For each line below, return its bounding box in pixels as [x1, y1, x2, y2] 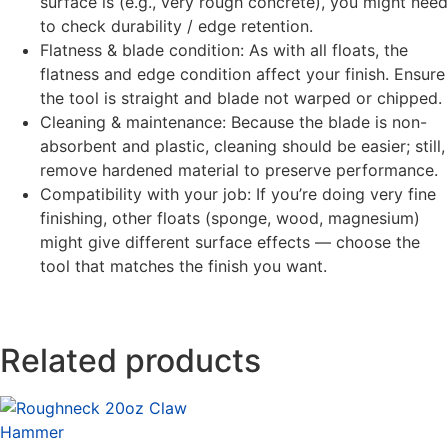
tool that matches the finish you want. [40, 256, 327, 277]
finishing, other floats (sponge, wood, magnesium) [40, 208, 420, 229]
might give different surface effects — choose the [40, 232, 420, 253]
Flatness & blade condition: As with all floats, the [40, 40, 408, 61]
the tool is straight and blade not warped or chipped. [40, 88, 442, 109]
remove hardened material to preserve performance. [40, 160, 438, 181]
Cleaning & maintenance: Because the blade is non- [40, 112, 427, 133]
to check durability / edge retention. [40, 16, 313, 37]
